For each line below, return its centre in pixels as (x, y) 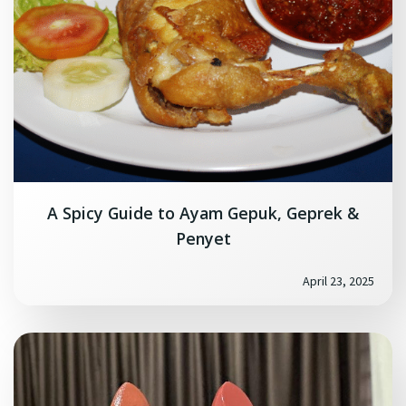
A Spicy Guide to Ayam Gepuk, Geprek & (203, 213)
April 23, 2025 (338, 281)
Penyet (203, 238)
